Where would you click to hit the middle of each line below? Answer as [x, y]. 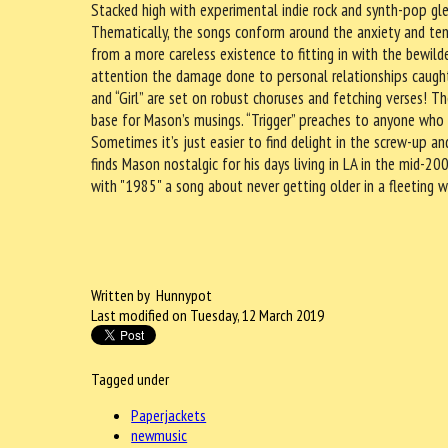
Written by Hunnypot [152, 294]
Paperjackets [169, 414]
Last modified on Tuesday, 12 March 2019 [208, 314]
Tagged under [130, 378]
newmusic [159, 434]
